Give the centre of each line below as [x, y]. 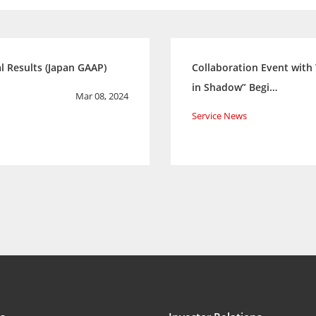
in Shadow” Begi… [235, 87]
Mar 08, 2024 [102, 96]
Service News [219, 116]
